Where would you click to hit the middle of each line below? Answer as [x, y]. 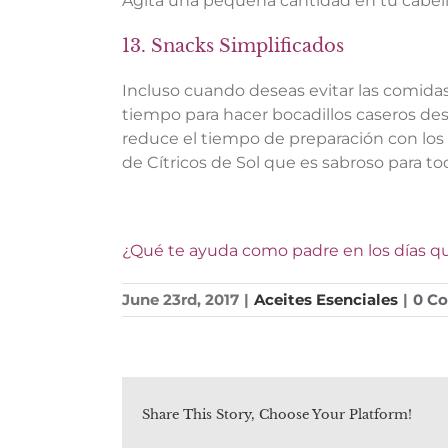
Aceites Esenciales [326, 300]
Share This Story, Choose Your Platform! [277, 415]
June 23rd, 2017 [180, 300]
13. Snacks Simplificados [233, 45]
